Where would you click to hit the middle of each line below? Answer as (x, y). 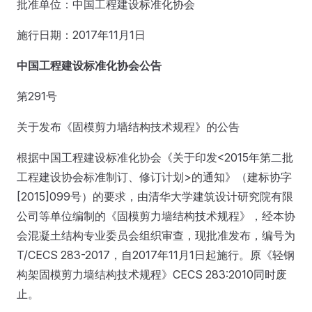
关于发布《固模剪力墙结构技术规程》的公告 (128, 127)
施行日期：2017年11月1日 (81, 35)
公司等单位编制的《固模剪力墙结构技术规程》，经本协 (156, 216)
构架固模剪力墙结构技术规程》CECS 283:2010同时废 (152, 274)
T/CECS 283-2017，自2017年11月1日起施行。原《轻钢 (156, 255)
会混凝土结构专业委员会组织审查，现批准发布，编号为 (156, 235)
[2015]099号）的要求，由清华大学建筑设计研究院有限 (155, 196)
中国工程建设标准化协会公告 (89, 65)
